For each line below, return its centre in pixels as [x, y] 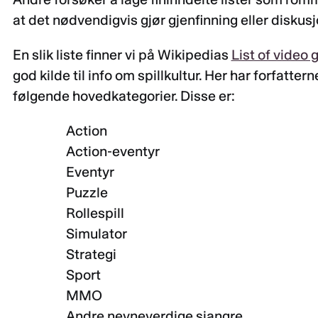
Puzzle [87, 192]
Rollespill [95, 213]
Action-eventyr [113, 151]
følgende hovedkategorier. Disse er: [124, 95]
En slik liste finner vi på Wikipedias [122, 54]
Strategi [92, 254]
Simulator [97, 233]
